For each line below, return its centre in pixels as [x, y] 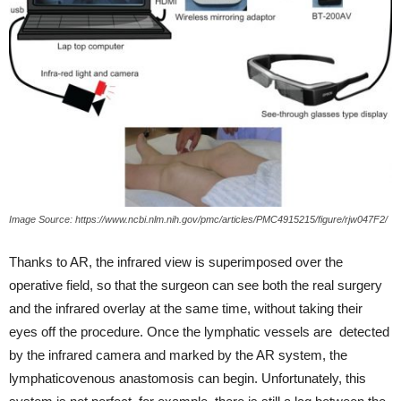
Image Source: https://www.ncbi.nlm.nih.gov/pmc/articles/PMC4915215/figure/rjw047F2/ [198, 219]
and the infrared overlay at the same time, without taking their [186, 308]
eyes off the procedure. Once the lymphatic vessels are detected [199, 331]
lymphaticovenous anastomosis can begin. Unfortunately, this [188, 378]
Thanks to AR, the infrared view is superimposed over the [176, 261]
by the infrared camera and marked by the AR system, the [178, 354]
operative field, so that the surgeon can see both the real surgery [196, 285]
